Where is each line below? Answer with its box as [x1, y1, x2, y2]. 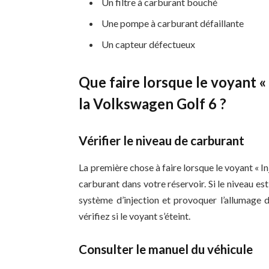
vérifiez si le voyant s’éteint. [79, 210, 191, 222]
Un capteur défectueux [101, 38, 196, 50]
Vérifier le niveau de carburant [79, 133, 245, 148]
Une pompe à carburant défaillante [101, 17, 244, 29]
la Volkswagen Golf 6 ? [79, 95, 227, 113]
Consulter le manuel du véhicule [79, 242, 253, 257]
